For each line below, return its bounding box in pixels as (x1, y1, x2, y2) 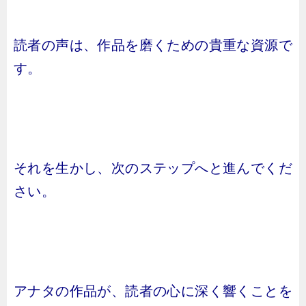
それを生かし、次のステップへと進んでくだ (14, 161, 292, 176)
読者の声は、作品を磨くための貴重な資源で (14, 38, 292, 53)
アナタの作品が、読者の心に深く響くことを (14, 283, 292, 298)
